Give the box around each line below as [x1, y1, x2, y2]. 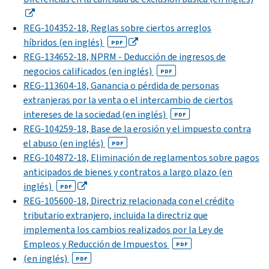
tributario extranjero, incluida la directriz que [23, 208, 208, 222]
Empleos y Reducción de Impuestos [23, 237, 169, 250]
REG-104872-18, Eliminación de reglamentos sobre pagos [23, 151, 259, 164]
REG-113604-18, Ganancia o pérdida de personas [23, 79, 219, 92]
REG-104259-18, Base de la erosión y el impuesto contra [23, 122, 251, 135]
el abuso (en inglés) [23, 136, 105, 150]
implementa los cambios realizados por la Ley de [23, 223, 223, 236]
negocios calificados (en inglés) [23, 64, 154, 77]
